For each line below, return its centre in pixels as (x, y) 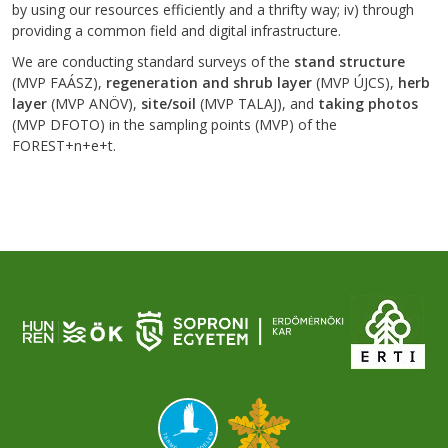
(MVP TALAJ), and (257, 103)
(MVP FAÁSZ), (59, 82)
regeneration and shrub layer (209, 82)
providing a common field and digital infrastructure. (176, 30)
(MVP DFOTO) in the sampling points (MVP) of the (174, 124)
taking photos (368, 103)
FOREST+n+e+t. (64, 145)
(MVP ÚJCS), (355, 82)
